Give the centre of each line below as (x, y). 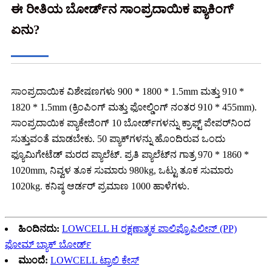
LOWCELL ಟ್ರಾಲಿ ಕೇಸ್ (95, 260)
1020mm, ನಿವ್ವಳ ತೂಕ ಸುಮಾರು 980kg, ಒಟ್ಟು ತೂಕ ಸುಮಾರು (122, 171)
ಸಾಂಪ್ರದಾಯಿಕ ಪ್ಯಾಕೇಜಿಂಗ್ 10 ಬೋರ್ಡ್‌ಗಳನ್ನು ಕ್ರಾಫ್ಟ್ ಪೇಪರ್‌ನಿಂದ (131, 123)
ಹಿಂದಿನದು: (39, 229)
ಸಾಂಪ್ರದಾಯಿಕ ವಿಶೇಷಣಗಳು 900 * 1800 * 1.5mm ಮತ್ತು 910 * (127, 92)
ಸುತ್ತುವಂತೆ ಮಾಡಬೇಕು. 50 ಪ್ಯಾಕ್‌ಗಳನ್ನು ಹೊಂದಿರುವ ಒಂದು (118, 139)
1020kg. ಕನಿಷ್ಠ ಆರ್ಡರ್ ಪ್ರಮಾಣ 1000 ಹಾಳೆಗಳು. (100, 186)
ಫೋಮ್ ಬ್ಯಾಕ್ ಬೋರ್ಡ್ (48, 245)
